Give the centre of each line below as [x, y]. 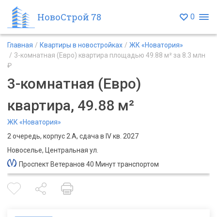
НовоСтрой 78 [69, 17]
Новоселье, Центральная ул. [53, 150]
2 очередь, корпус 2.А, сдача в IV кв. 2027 [73, 136]
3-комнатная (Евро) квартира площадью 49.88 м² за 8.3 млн [110, 55]
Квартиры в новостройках [81, 45]
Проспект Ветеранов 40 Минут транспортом [89, 164]
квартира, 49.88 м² [71, 105]
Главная [20, 45]
